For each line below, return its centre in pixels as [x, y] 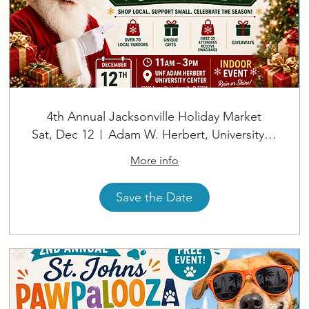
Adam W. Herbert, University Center [271, 135]
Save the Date [154, 197]
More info [154, 161]
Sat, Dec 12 [63, 135]
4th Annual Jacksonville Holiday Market [154, 117]
